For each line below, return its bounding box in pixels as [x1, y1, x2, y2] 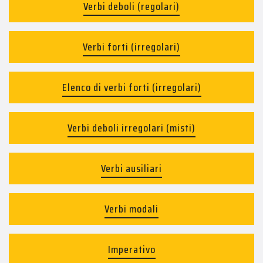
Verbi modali [104, 201, 159, 217]
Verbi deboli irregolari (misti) [68, 120, 195, 136]
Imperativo [107, 241, 156, 258]
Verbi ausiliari [101, 160, 162, 177]
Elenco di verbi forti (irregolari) [62, 79, 201, 96]
